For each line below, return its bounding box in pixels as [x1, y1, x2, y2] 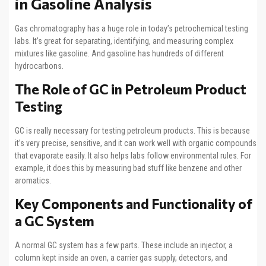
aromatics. [15, 175, 51, 185]
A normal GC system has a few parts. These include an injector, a [15, 240, 233, 251]
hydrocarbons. [15, 61, 64, 71]
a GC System [15, 213, 94, 230]
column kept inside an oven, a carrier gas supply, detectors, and [15, 253, 227, 263]
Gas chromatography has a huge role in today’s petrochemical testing [15, 23, 248, 33]
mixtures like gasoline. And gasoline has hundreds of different [15, 48, 224, 58]
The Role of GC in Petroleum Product [15, 80, 246, 97]
